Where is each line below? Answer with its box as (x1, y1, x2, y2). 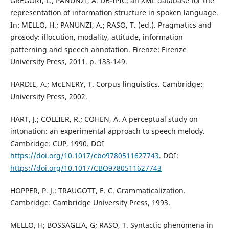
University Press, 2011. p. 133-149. (10, 57, 127, 67)
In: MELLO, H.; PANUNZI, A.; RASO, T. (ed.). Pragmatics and (10, 20, 212, 30)
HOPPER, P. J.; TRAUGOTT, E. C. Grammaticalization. (10, 186, 186, 196)
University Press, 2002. (10, 91, 87, 102)
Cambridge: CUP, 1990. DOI (10, 139, 104, 149)
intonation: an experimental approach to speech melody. (10, 126, 205, 136)
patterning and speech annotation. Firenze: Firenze (10, 44, 187, 55)
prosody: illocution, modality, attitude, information (10, 32, 183, 42)
